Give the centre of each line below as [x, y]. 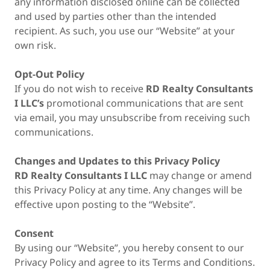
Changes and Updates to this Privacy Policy [117, 161]
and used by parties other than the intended [115, 16]
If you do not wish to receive [80, 89]
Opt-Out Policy [49, 74]
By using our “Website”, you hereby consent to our [129, 248]
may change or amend [199, 175]
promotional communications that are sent [144, 103]
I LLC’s [29, 103]
